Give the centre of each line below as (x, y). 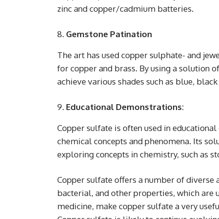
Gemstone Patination (109, 34)
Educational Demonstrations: (125, 107)
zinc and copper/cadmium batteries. (125, 8)
